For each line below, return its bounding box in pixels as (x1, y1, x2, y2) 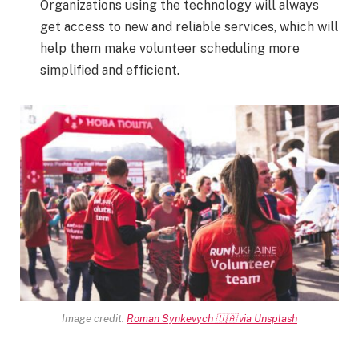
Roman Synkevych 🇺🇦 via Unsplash (127, 312, 297, 325)
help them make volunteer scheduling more (40, 41, 300, 56)
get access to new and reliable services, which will (40, 19, 338, 34)
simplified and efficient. (40, 63, 183, 78)
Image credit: (62, 312, 127, 325)
